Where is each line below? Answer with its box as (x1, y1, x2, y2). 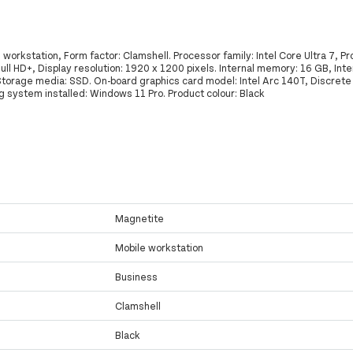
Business (115, 270, 158, 284)
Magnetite (115, 212, 165, 225)
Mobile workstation (115, 241, 204, 255)
